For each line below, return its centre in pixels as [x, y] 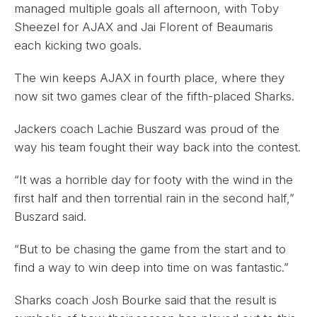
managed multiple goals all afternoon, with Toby [146, 8]
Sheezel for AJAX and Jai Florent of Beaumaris [144, 27]
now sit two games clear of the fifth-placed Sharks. [154, 96]
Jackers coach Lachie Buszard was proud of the [147, 129]
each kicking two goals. [78, 45]
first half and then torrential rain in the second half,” [154, 198]
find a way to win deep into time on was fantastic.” [151, 267]
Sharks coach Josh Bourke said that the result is [145, 300]
